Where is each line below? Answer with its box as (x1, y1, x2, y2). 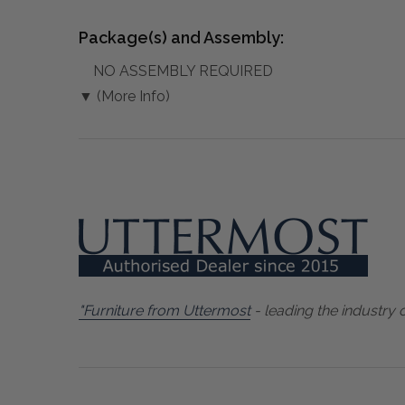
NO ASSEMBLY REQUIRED (93, 61, 273, 80)
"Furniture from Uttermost (79, 301, 250, 319)
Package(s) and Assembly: (79, 27, 284, 47)
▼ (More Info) (79, 87, 170, 105)
